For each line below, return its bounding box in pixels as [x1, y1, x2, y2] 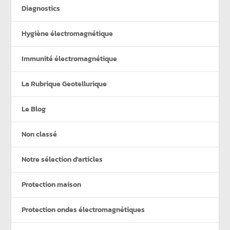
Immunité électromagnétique [22, 53, 118, 64]
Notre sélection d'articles [22, 154, 103, 165]
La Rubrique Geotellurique [22, 78, 107, 89]
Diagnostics [22, 3, 61, 14]
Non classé [22, 128, 57, 140]
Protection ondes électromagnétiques [22, 204, 145, 215]
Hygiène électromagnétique [22, 28, 113, 39]
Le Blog [22, 103, 46, 114]
